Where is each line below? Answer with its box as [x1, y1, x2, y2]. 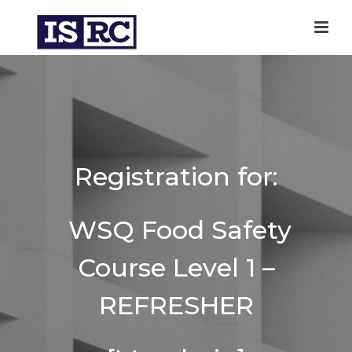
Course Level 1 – [77, 252, 275, 283]
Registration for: [74, 161, 278, 192]
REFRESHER [98, 290, 254, 321]
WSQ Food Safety [60, 214, 291, 245]
